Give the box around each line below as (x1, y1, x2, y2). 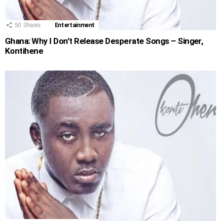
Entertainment (54, 21, 95, 29)
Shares (23, 21, 41, 29)
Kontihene (5, 45, 43, 56)
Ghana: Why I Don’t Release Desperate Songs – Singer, (5, 36, 203, 46)
